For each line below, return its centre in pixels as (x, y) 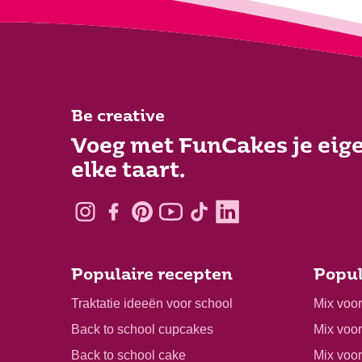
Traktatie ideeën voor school (152, 303)
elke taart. (128, 172)
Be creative (118, 118)
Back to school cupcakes (142, 329)
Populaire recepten (152, 276)
